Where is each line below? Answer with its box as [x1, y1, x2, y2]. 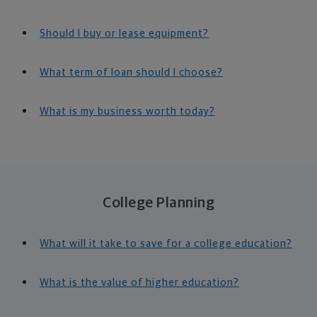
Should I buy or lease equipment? [40, 28, 209, 40]
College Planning [103, 195, 214, 211]
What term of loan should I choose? [40, 67, 223, 79]
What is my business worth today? [40, 106, 215, 117]
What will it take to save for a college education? [40, 238, 292, 250]
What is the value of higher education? [40, 277, 239, 289]
